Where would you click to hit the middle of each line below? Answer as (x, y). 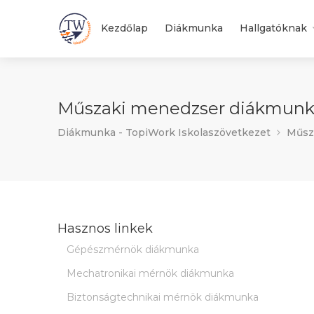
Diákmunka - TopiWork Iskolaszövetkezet (164, 132)
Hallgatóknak (273, 28)
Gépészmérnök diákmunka (133, 250)
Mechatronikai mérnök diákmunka (150, 273)
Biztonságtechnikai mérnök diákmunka (163, 297)
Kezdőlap (124, 28)
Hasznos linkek (105, 228)
